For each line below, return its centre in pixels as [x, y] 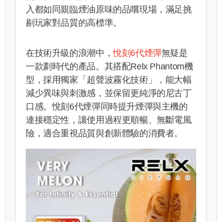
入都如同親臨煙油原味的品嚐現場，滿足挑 [109, 9]
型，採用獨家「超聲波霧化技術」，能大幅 [109, 80]
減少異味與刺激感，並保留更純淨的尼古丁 [109, 93]
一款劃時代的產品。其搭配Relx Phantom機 [110, 66]
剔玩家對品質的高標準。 [74, 23]
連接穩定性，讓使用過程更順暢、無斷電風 [109, 120]
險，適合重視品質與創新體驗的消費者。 [105, 133]
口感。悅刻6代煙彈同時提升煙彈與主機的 [107, 106]
